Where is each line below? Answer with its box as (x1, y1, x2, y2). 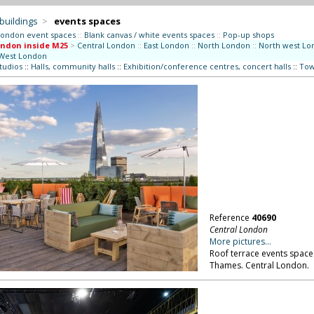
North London (197, 40, 250, 50)
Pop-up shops (222, 29, 274, 40)
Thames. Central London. (209, 259, 309, 271)
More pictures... (209, 235, 271, 247)
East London (143, 40, 189, 50)
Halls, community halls (30, 61, 115, 71)
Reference (209, 212, 252, 224)
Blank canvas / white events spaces (83, 29, 214, 40)
